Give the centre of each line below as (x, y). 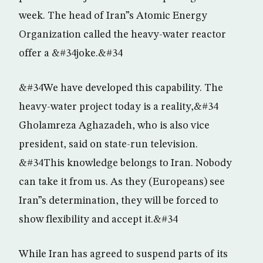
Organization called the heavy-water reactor (122, 35)
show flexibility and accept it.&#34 (98, 220)
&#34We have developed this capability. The (121, 88)
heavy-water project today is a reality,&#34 (119, 107)
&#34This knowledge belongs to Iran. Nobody (125, 163)
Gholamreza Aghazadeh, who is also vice (114, 126)
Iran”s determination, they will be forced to (119, 201)
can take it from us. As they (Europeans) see (122, 182)
